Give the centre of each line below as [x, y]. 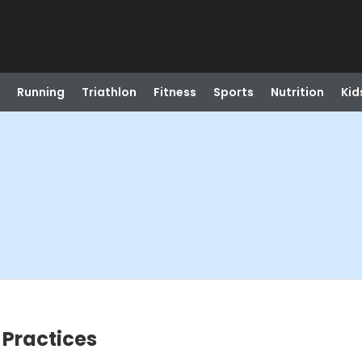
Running [40, 92]
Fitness [175, 92]
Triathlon [109, 92]
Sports [233, 92]
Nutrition [297, 92]
